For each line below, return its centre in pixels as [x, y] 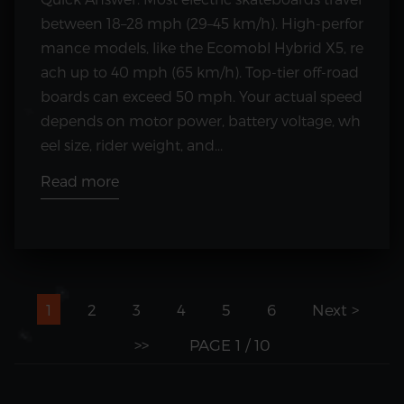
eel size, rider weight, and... [132, 144]
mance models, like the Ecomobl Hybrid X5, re [202, 47]
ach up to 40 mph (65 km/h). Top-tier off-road [200, 71]
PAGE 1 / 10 [230, 344]
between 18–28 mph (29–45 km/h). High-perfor [202, 23]
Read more [80, 180]
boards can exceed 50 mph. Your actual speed [202, 96]
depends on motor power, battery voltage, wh [201, 120]
